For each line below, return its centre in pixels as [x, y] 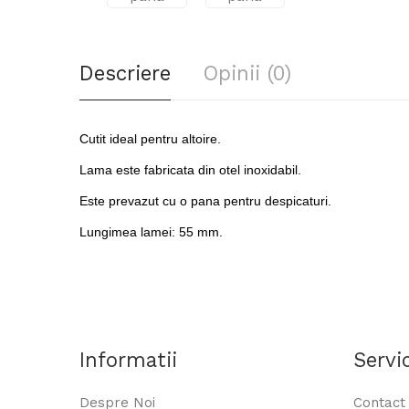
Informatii [128, 360]
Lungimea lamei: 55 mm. [151, 232]
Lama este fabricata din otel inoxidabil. [190, 170]
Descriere [125, 73]
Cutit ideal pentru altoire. [150, 139]
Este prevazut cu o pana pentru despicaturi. [205, 201]
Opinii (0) [247, 73]
